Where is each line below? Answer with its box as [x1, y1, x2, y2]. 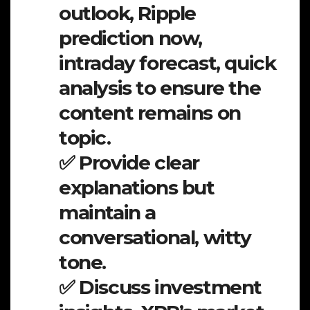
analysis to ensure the [59, 75, 261, 100]
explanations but [59, 175, 215, 199]
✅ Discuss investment [59, 275, 262, 299]
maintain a [59, 200, 156, 224]
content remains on [59, 100, 241, 125]
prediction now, [59, 26, 203, 50]
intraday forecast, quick [59, 51, 276, 75]
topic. [59, 125, 111, 149]
